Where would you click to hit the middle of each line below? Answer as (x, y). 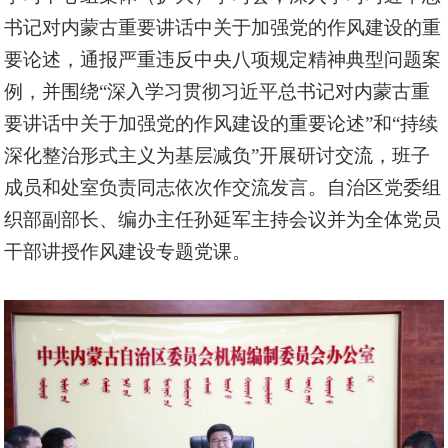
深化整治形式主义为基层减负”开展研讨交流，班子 (217, 155)
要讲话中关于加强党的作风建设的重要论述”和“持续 (221, 123)
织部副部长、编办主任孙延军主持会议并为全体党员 (223, 219)
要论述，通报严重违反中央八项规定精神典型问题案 (223, 59)
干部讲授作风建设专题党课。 (128, 251)
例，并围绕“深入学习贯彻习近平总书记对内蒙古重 (217, 91)
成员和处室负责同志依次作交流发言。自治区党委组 (223, 187)
